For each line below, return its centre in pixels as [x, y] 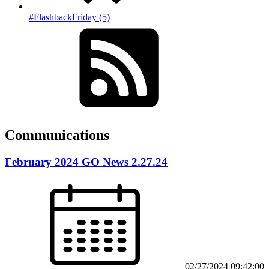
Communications [57, 135]
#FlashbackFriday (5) [69, 17]
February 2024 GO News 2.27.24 [86, 162]
